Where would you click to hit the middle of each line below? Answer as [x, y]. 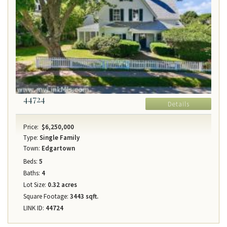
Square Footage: [46, 197]
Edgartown [58, 148]
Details [178, 104]
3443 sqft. [83, 197]
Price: [31, 127]
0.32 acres [62, 185]
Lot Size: [35, 185]
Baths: [32, 173]
